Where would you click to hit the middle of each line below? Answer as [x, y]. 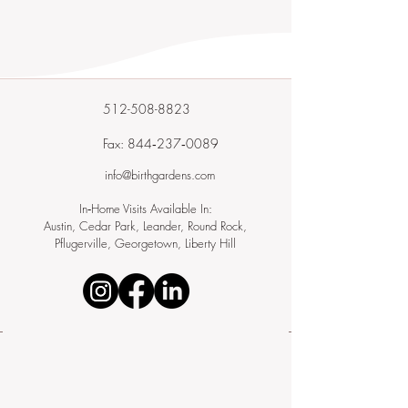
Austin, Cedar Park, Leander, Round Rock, [145, 226]
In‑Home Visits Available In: [145, 209]
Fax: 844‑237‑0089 [161, 143]
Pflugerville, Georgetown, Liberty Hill [145, 243]
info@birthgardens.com [159, 175]
